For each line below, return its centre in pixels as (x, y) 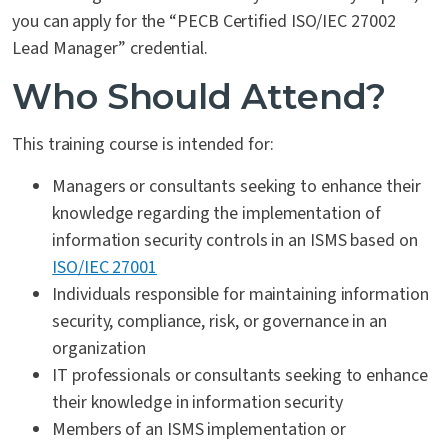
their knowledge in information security (197, 402)
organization (99, 348)
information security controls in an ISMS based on (235, 240)
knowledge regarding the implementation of (216, 213)
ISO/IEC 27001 (104, 267)
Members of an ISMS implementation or (199, 429)
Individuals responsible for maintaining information (240, 294)
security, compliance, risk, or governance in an (219, 321)
